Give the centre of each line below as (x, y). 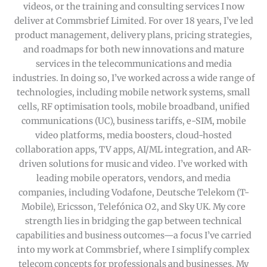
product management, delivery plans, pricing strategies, (133, 35)
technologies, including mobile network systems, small (133, 92)
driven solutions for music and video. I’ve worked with (133, 164)
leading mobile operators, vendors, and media (133, 178)
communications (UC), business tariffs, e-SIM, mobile (133, 121)
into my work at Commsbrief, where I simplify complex (133, 250)
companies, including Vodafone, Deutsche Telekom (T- (133, 193)
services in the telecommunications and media (133, 64)
